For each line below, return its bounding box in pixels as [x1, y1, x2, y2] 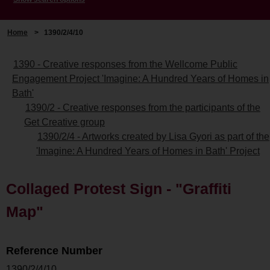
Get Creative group [24, 116, 105, 127]
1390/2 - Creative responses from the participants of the [25, 102, 260, 113]
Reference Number [6, 244, 102, 257]
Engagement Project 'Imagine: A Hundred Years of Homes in [12, 73, 269, 84]
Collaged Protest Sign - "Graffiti [6, 180, 231, 197]
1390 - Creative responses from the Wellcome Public [13, 58, 237, 69]
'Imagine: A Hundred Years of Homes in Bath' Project [36, 145, 260, 156]
